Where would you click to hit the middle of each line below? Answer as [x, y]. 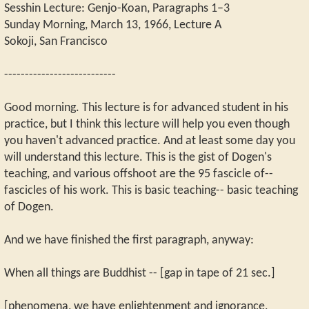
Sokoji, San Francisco [56, 42]
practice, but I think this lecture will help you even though [147, 125]
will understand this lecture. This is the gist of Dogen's [138, 158]
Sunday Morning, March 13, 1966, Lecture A [113, 26]
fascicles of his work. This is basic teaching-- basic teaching [151, 191]
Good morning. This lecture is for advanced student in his [146, 108]
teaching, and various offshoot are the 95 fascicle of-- [139, 175]
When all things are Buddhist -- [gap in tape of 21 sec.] [140, 274]
